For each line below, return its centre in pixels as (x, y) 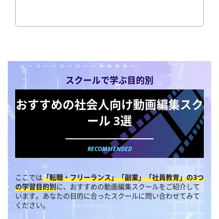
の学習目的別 (36, 187)
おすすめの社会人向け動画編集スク (109, 105)
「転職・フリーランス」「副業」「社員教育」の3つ (123, 177)
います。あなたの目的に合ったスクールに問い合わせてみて (108, 196)
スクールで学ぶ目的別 (109, 80)
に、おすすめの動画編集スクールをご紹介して (128, 187)
